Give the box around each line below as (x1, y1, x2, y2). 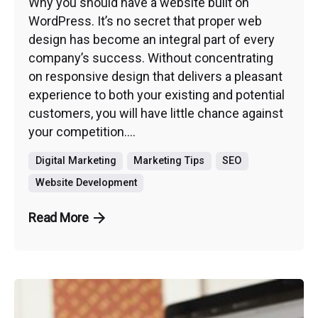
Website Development (35, 177, 137, 190)
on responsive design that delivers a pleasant (28, 68, 283, 84)
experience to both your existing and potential (28, 87, 285, 102)
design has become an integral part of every (28, 31, 275, 47)
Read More (28, 210, 89, 226)
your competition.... (28, 124, 136, 139)
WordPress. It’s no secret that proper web (28, 13, 262, 28)
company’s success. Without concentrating (28, 50, 273, 65)
